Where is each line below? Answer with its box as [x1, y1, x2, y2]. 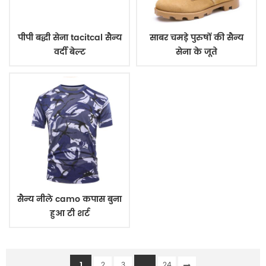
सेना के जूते [176, 45, 217, 59]
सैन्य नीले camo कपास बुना [17, 192, 122, 206]
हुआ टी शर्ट [49, 206, 90, 220]
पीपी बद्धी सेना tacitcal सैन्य [17, 30, 122, 45]
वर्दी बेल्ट [53, 45, 85, 59]
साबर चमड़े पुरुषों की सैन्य [150, 30, 243, 45]
